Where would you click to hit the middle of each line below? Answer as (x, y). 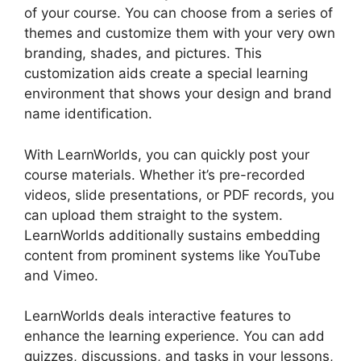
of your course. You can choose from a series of (178, 13)
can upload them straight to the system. (154, 215)
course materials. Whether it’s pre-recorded (165, 174)
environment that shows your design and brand (178, 94)
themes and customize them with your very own (180, 33)
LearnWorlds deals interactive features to (158, 316)
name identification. (88, 114)
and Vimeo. (61, 275)
